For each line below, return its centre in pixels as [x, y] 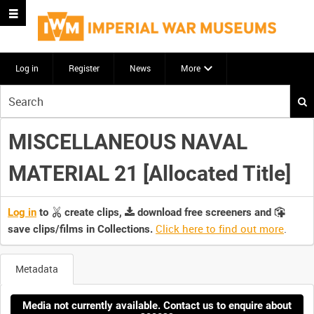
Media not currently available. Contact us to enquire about [157, 305]
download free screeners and [204, 213]
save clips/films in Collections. [80, 230]
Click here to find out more [220, 229]
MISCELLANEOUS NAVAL [128, 142]
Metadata [37, 269]
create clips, [93, 213]
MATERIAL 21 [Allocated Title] [149, 173]
